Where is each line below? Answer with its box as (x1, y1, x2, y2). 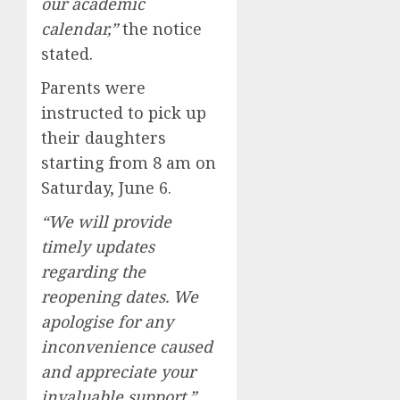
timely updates (41, 235, 154, 257)
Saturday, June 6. (41, 176, 171, 198)
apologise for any (41, 310, 173, 332)
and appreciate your (41, 360, 196, 382)
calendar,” (41, 17, 118, 39)
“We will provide (41, 210, 171, 232)
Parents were (41, 76, 146, 98)
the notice (118, 17, 202, 39)
